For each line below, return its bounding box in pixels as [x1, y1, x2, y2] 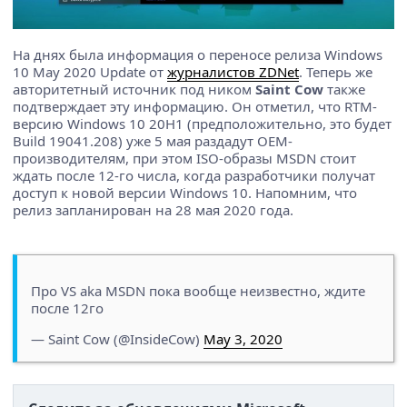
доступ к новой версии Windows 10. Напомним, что [13, 183, 357, 202]
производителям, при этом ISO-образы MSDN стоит [13, 148, 356, 167]
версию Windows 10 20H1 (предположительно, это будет [13, 114, 392, 133]
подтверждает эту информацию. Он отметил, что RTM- [13, 96, 377, 115]
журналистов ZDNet [167, 62, 299, 81]
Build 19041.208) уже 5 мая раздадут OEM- [13, 131, 293, 150]
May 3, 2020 [203, 329, 283, 348]
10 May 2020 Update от [13, 62, 167, 81]
